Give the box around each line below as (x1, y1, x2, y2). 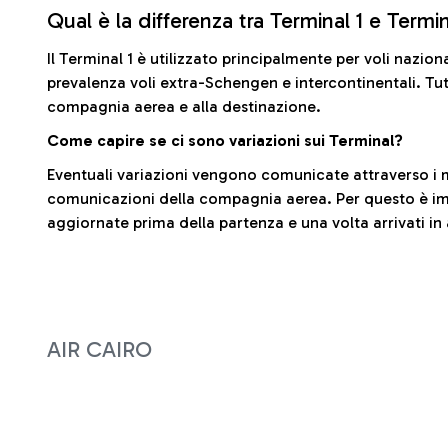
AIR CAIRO (47, 336, 152, 363)
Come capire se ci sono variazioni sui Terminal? (47, 131, 403, 150)
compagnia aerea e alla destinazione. (47, 97, 321, 116)
